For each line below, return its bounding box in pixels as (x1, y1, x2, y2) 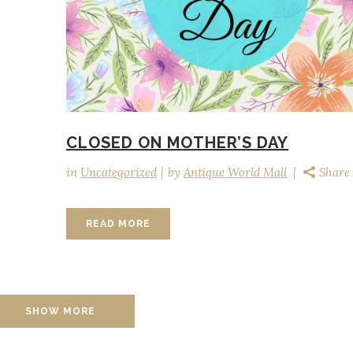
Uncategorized (80, 164, 157, 180)
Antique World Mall (184, 164, 287, 180)
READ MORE (86, 217, 150, 229)
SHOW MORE (25, 306, 95, 317)
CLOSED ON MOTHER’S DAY (66, 132, 288, 152)
